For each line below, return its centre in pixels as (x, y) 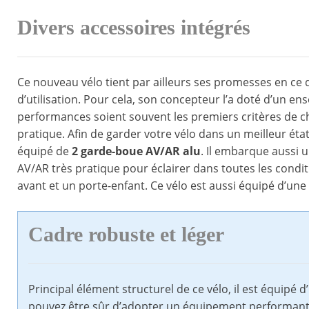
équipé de (44, 151)
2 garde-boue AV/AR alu (136, 151)
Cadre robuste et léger (126, 235)
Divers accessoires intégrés (134, 28)
